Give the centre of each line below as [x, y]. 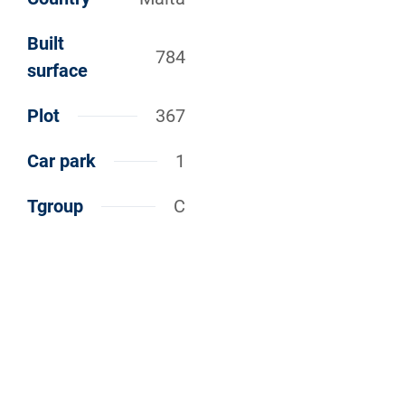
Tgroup [55, 207]
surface [57, 71]
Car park [61, 161]
